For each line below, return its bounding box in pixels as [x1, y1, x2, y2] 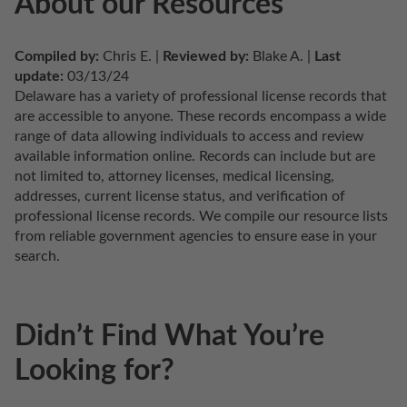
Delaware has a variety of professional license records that [15, 88, 387, 104]
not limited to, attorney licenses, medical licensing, [15, 168, 334, 184]
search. [15, 248, 60, 263]
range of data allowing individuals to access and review [15, 128, 364, 144]
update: [15, 68, 64, 84]
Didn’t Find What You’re [15, 322, 324, 352]
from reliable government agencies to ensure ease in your [15, 228, 377, 243]
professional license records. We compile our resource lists [15, 208, 388, 223]
